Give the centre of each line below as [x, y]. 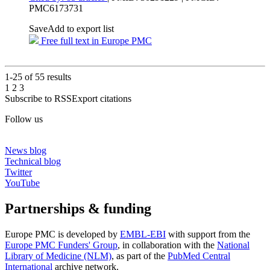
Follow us [24, 119]
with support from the [208, 234]
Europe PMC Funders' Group [61, 245]
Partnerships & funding [78, 209]
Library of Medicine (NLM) [58, 256]
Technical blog [33, 162]
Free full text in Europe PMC [95, 41]
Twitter [18, 172]
